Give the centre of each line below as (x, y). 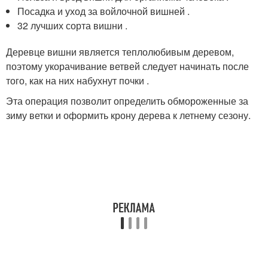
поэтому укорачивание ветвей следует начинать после (127, 66)
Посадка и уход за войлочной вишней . (104, 11)
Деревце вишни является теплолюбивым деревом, (120, 51)
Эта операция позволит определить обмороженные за (127, 100)
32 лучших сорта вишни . (73, 25)
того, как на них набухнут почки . (77, 80)
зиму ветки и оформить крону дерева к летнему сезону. (128, 115)
